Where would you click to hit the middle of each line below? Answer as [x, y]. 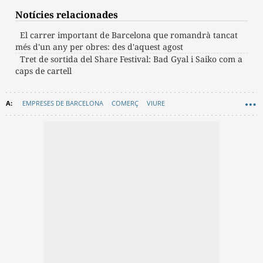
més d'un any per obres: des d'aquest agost [99, 47]
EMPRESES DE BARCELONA [63, 103]
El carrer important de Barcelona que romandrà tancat [129, 35]
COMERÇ [125, 103]
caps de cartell [43, 71]
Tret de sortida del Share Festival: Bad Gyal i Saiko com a [131, 59]
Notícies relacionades [67, 15]
